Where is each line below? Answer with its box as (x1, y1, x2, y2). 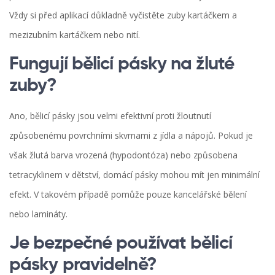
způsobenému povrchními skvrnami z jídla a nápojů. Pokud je (9, 129, 253, 141)
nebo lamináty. (9, 207, 68, 220)
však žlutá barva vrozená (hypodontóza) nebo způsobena (9, 149, 238, 161)
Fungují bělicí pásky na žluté (9, 55, 234, 74)
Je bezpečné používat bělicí (9, 234, 232, 253)
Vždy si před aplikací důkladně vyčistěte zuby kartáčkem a (9, 9, 237, 21)
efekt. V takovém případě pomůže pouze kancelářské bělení (9, 188, 247, 200)
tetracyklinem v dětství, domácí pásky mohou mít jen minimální (9, 168, 260, 180)
